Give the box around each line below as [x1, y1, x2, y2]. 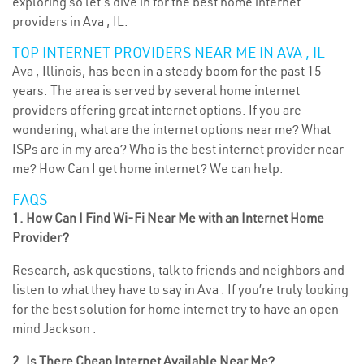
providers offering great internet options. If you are [12, 102, 301, 118]
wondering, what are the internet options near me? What [12, 121, 331, 137]
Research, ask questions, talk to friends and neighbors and [12, 262, 344, 278]
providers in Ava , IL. [12, 13, 128, 29]
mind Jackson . [12, 320, 97, 336]
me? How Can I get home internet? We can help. [12, 160, 284, 176]
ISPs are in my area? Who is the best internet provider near [12, 141, 344, 157]
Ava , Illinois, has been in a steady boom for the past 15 [12, 63, 322, 79]
